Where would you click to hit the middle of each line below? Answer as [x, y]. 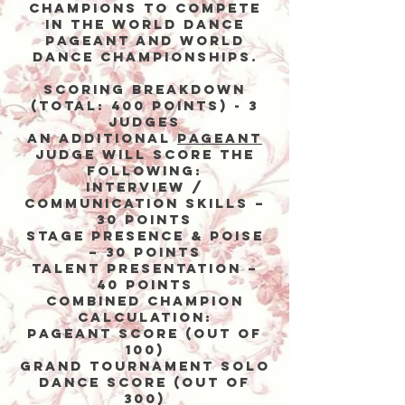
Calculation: [145, 317]
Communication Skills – [145, 203]
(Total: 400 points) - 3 [145, 105]
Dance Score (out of [145, 382]
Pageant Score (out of [145, 333]
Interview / [145, 187]
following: [145, 170]
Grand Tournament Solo [145, 366]
